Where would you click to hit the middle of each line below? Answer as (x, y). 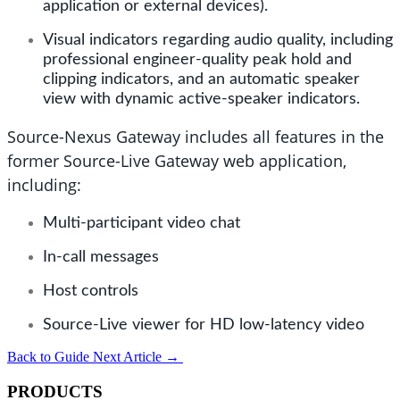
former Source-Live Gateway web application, (177, 161)
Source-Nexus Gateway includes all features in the (196, 137)
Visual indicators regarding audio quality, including (218, 41)
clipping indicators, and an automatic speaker (201, 80)
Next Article (127, 357)
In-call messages (103, 258)
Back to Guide (48, 357)
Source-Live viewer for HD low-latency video (204, 325)
